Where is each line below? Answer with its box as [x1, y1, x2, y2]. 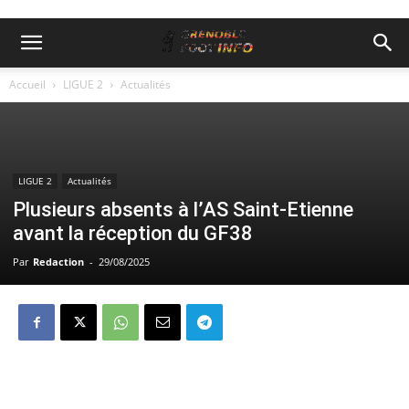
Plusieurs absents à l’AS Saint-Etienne [13, 198, 353, 221]
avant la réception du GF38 [13, 222, 253, 245]
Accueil [9, 77, 46, 92]
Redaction [33, 255, 84, 268]
